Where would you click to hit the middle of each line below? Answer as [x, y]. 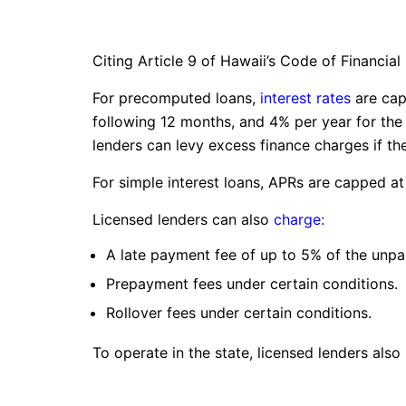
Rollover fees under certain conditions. [239, 313]
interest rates [305, 98]
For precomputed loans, [176, 98]
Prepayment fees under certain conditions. [252, 284]
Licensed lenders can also [183, 219]
